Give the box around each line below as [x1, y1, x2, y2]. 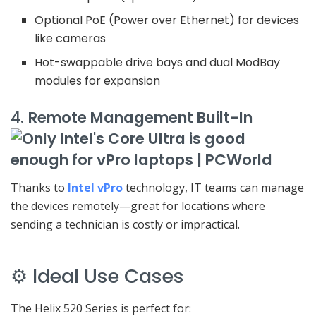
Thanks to [11, 179, 68, 195]
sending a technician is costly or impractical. [11, 216, 240, 232]
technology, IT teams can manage [123, 179, 304, 195]
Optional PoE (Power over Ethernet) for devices [35, 11, 300, 28]
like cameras [35, 30, 107, 47]
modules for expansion [35, 72, 161, 89]
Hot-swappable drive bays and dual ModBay [35, 54, 281, 71]
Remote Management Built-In [28, 106, 253, 128]
